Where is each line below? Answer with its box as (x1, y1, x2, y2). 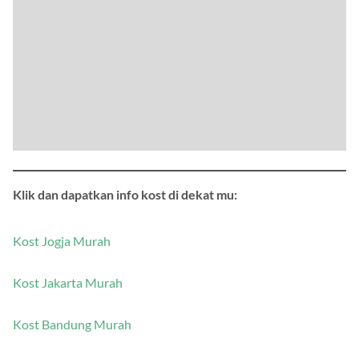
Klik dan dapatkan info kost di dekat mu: (13, 187, 237, 203)
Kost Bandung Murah (13, 317, 131, 333)
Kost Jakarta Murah (13, 275, 123, 291)
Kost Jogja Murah (13, 233, 111, 249)
